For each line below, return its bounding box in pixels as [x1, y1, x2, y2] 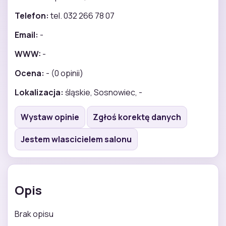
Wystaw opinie [21, 111, 79, 123]
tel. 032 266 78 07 [49, 10, 115, 21]
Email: [15, 29, 38, 40]
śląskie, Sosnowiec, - [64, 86, 142, 98]
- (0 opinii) [44, 67, 83, 79]
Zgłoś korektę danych [93, 111, 181, 123]
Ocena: [15, 67, 44, 79]
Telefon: [15, 10, 49, 21]
